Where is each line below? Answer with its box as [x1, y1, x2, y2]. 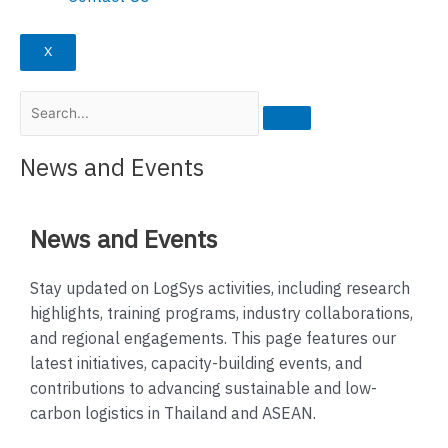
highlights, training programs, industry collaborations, [30, 301, 413, 329]
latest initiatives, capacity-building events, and [30, 351, 362, 379]
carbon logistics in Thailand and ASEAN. [30, 401, 324, 429]
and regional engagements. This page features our [30, 326, 396, 354]
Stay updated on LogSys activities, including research [30, 276, 410, 304]
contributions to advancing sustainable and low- [30, 376, 377, 404]
